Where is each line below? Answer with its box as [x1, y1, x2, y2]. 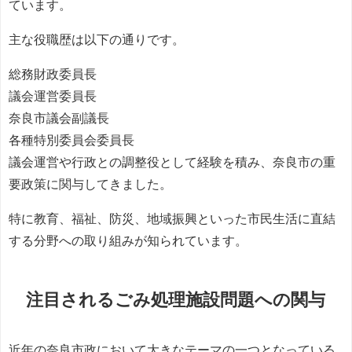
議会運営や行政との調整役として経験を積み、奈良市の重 [9, 156, 335, 169]
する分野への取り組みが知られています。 [9, 234, 247, 247]
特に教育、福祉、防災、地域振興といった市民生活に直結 [9, 212, 335, 225]
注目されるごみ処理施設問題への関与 [26, 290, 326, 308]
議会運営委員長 [9, 90, 97, 103]
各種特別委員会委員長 [9, 134, 134, 147]
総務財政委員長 [9, 68, 97, 81]
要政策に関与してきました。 [9, 178, 172, 191]
